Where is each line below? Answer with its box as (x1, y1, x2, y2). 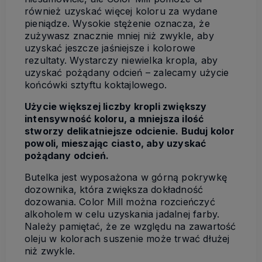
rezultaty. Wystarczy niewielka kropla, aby (25, 54, 218, 66)
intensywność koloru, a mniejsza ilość (25, 112, 204, 125)
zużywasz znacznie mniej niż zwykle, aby (25, 29, 214, 42)
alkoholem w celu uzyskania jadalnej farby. (25, 208, 220, 220)
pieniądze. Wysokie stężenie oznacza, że (25, 17, 210, 29)
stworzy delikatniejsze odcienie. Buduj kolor (25, 125, 235, 137)
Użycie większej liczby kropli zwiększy (25, 100, 207, 112)
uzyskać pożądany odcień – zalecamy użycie (25, 66, 229, 78)
